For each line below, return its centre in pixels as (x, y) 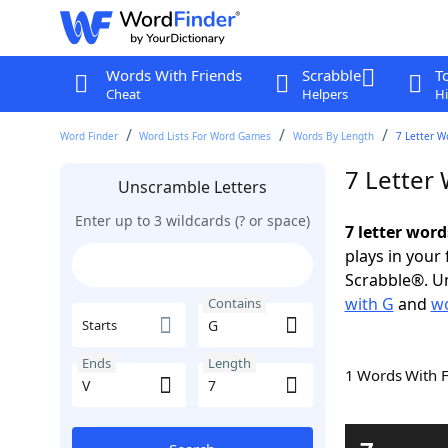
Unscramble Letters (192, 187)
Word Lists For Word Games (205, 136)
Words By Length (334, 136)
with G (369, 304)
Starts (99, 325)
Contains (234, 303)
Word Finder (88, 136)
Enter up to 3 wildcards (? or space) (192, 220)
